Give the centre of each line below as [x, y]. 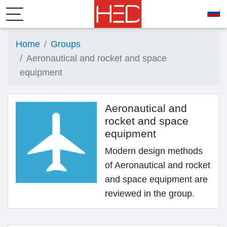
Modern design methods [154, 151]
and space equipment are [156, 179]
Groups [66, 44]
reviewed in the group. [150, 194]
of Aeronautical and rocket [158, 165]
